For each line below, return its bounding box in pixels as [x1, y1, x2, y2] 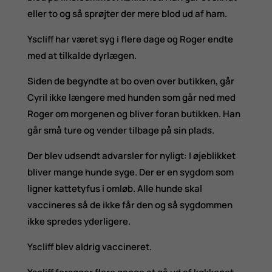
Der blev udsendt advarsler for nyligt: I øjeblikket [27, 149, 236, 162]
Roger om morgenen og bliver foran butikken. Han [27, 107, 240, 120]
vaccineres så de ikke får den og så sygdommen [27, 198, 233, 211]
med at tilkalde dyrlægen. [27, 49, 137, 62]
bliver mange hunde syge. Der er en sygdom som [27, 165, 234, 178]
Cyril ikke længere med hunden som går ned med [27, 90, 236, 104]
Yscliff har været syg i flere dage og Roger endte [27, 32, 233, 46]
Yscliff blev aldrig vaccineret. [27, 240, 152, 253]
